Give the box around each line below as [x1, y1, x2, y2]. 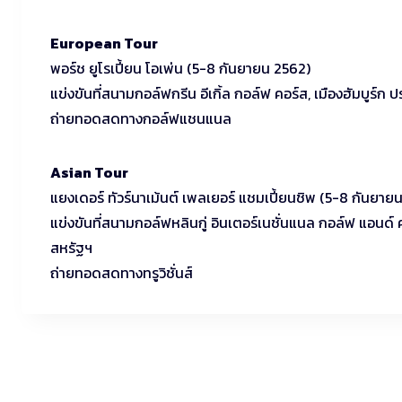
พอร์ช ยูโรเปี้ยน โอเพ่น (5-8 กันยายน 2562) [50, 57, 310, 79]
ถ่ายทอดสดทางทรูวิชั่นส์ [50, 262, 193, 284]
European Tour [50, 32, 158, 54]
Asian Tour [50, 162, 128, 183]
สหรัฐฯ [50, 237, 92, 258]
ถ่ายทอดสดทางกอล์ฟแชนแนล [50, 108, 232, 129]
